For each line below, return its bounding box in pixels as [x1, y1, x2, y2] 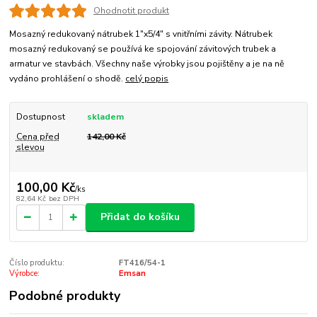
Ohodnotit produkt [93, 5, 169, 17]
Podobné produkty [9, 287, 121, 304]
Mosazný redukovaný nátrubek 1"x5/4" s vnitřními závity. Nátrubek [9, 28, 273, 40]
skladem [86, 111, 124, 123]
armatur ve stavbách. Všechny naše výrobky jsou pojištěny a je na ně [9, 58, 285, 70]
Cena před [16, 131, 59, 143]
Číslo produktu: [9, 257, 65, 268]
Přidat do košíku [100, 210, 180, 224]
